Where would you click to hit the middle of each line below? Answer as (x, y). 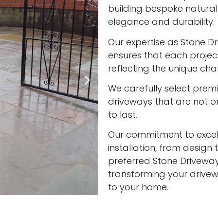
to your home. (138, 187)
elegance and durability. (161, 22)
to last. (123, 115)
